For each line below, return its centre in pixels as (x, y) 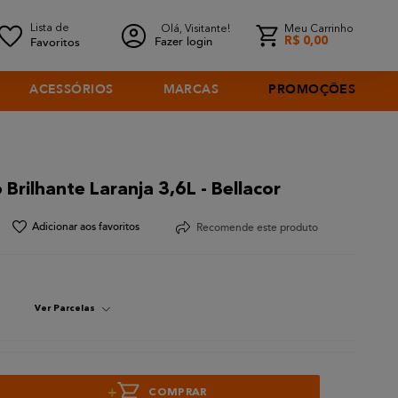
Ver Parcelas (65, 309)
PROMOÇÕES (312, 89)
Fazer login (183, 41)
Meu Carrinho (319, 29)
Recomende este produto (257, 227)
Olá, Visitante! (195, 29)
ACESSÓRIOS (72, 89)
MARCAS (191, 89)
